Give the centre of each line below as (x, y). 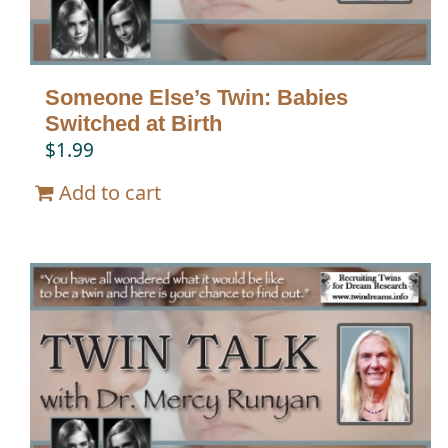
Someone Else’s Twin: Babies (196, 97)
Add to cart (110, 192)
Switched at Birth (133, 123)
